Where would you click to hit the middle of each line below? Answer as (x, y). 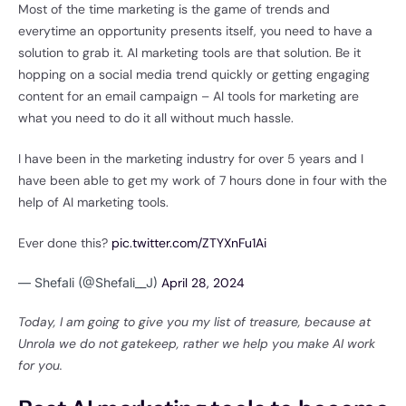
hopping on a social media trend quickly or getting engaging (194, 75)
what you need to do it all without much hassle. (158, 118)
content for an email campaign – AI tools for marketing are (188, 97)
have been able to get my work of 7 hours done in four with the (203, 181)
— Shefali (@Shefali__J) (90, 283)
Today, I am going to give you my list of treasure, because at (194, 322)
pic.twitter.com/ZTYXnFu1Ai (189, 243)
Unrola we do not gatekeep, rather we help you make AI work (197, 344)
